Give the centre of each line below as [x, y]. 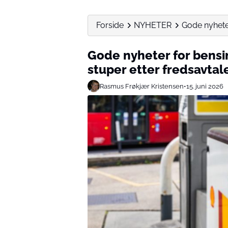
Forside [110, 25]
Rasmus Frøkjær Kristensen [142, 86]
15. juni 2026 [205, 86]
